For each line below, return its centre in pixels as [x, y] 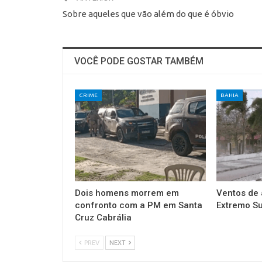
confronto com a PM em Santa [139, 205]
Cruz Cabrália [103, 217]
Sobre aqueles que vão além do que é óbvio [148, 14]
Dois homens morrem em [127, 193]
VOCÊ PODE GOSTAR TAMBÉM [139, 61]
